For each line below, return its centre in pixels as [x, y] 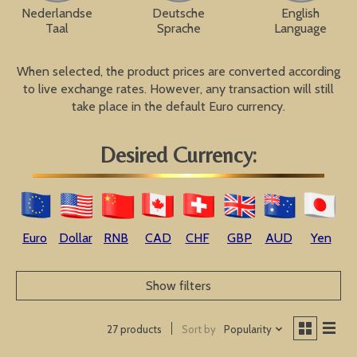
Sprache [178, 29]
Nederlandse [57, 14]
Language [300, 29]
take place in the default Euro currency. [178, 107]
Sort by [198, 329]
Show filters [178, 286]
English [300, 14]
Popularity [247, 329]
